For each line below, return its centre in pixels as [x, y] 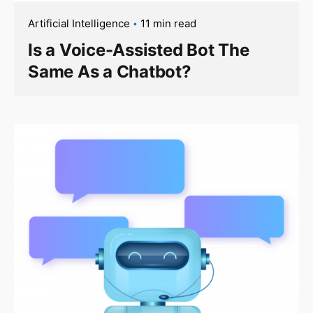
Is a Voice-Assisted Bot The [139, 50]
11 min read [168, 23]
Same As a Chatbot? [110, 71]
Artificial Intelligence [79, 23]
